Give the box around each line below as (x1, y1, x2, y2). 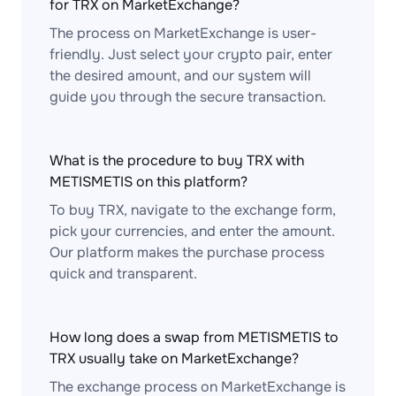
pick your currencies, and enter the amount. (49, 222, 335, 240)
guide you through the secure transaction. (49, 88, 326, 106)
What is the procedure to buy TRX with (49, 151, 304, 170)
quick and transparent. (49, 264, 197, 283)
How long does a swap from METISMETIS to (49, 328, 339, 346)
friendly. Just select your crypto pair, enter (49, 45, 332, 64)
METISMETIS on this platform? (49, 172, 247, 191)
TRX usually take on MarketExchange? (49, 349, 299, 368)
